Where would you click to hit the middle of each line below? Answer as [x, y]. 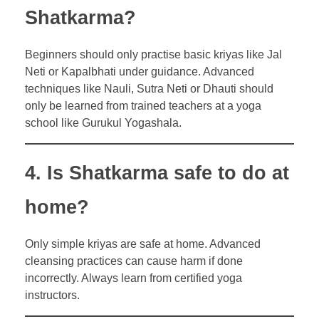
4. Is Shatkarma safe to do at [157, 173]
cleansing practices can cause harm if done [134, 261]
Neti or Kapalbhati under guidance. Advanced [140, 72]
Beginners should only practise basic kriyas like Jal [153, 55]
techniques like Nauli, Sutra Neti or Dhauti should [149, 89]
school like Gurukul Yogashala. [103, 123]
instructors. [52, 296]
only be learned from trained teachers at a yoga [143, 106]
